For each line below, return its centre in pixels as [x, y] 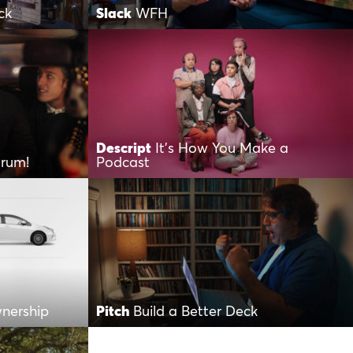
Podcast [123, 163]
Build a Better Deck [195, 312]
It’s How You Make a [222, 149]
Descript [124, 149]
